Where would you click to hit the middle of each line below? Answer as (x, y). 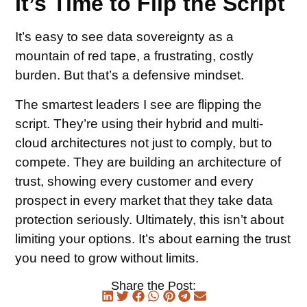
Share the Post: (153, 286)
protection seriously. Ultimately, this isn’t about (150, 219)
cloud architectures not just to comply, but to (144, 143)
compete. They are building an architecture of (148, 162)
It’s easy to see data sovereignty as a (125, 37)
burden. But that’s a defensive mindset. (130, 75)
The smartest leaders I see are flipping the (139, 104)
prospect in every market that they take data (144, 200)
